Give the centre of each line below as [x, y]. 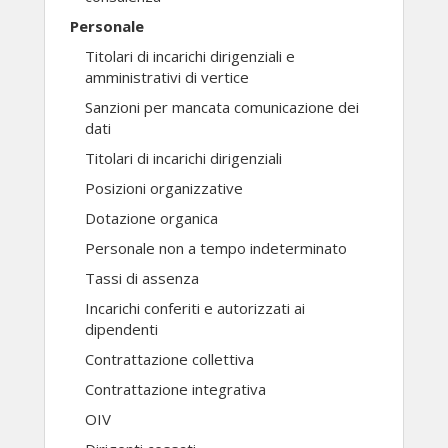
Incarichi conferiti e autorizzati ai [195, 308]
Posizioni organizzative [164, 188]
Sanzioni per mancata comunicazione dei [222, 107]
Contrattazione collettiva [169, 359]
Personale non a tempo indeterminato [216, 248]
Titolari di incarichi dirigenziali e [190, 56]
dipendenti [121, 329]
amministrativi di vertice [167, 77]
